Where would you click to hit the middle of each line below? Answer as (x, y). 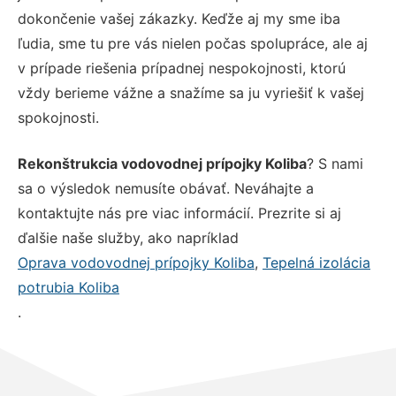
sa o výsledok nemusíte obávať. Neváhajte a (166, 188)
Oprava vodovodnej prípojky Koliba (136, 262)
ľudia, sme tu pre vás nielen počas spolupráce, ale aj (193, 43)
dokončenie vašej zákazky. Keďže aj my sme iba (179, 18)
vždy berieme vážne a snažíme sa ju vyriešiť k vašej (191, 92)
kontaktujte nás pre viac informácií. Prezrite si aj (179, 213)
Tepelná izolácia (316, 262)
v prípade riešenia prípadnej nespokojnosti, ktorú (182, 68)
